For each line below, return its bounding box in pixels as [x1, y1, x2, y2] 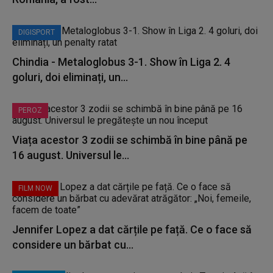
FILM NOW [18, 184, 52, 193]
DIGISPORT [18, 28, 55, 37]
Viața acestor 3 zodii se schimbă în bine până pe [12, 133, 247, 146]
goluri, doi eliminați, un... [12, 71, 128, 83]
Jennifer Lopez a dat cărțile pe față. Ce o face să [12, 223, 252, 236]
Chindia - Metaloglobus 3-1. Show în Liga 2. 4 [12, 55, 230, 68]
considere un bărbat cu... [12, 238, 133, 251]
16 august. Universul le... [12, 149, 129, 161]
